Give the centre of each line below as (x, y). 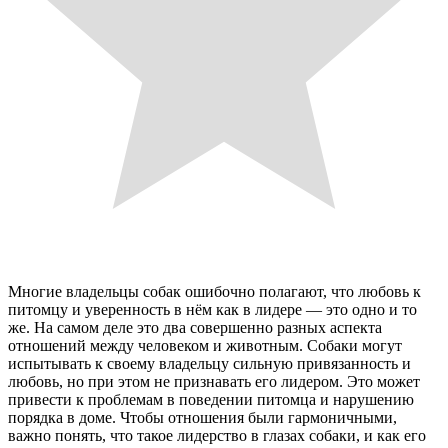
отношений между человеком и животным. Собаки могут (205, 345)
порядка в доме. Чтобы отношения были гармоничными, (202, 417)
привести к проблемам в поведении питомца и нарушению (211, 399)
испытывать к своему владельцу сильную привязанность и (209, 363)
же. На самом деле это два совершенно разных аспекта (195, 327)
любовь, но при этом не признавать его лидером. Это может (214, 381)
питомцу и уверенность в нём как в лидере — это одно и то (212, 309)
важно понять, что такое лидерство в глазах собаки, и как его (217, 435)
